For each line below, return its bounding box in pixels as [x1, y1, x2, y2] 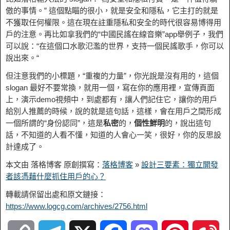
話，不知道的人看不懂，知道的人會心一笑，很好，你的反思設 [6, 130, 221, 139]
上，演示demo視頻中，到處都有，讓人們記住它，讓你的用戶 [6, 95, 217, 104]
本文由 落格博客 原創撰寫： [6, 160, 102, 169]
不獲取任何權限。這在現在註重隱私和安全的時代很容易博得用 [6, 18, 221, 27]
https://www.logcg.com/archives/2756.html [6, 202, 147, 210]
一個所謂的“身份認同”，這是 [6, 119, 103, 127]
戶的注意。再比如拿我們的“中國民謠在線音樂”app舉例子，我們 [6, 30, 223, 39]
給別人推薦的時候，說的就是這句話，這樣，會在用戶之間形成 [6, 107, 221, 116]
